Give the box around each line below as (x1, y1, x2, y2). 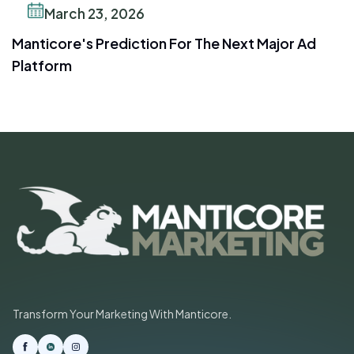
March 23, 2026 (44, 4, 145, 22)
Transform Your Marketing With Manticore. (13, 307, 232, 322)
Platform (12, 55, 72, 74)
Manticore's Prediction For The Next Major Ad (12, 33, 316, 52)
